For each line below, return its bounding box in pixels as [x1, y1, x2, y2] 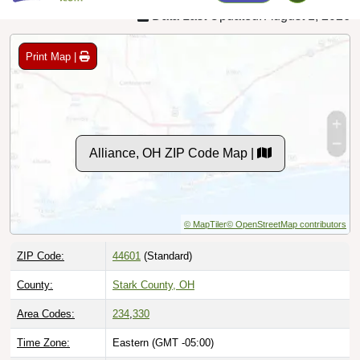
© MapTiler [184, 202, 227, 212]
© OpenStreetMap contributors [227, 202, 346, 212]
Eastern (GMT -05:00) [112, 319, 214, 332]
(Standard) [141, 232, 192, 245]
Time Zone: [17, 319, 70, 332]
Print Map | [26, 32, 80, 45]
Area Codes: [17, 290, 75, 303]
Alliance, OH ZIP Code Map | [88, 129, 257, 143]
